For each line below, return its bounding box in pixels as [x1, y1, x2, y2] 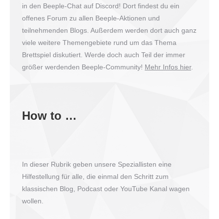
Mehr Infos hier [145, 63, 191, 71]
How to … [22, 109, 77, 123]
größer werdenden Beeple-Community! [22, 63, 145, 71]
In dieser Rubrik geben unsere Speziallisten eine [22, 160, 172, 169]
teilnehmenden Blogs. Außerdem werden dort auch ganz [22, 26, 197, 35]
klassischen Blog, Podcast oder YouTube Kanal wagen [22, 185, 190, 193]
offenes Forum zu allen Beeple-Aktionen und [22, 14, 160, 22]
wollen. [22, 197, 44, 205]
